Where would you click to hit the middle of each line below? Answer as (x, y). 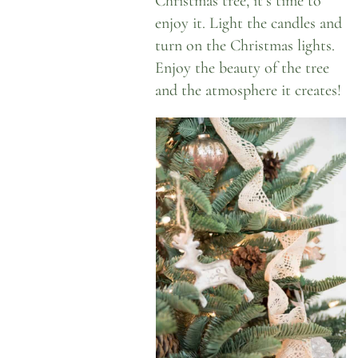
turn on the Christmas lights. (245, 46)
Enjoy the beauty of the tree (243, 68)
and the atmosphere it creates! (249, 90)
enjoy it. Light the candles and (249, 23)
